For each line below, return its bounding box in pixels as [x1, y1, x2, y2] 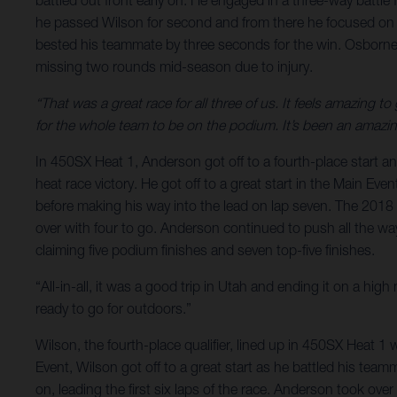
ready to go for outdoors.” [35, 300, 191, 317]
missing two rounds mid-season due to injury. [35, 58, 316, 75]
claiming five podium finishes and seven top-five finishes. [35, 242, 375, 259]
